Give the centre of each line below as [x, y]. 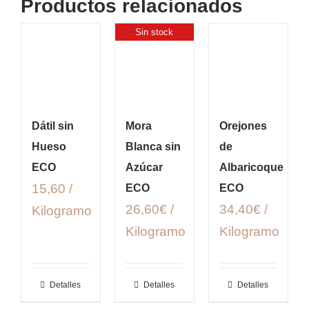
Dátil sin [53, 126]
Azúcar [144, 168]
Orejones [243, 126]
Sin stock [154, 32]
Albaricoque [251, 168]
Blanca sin [153, 147]
